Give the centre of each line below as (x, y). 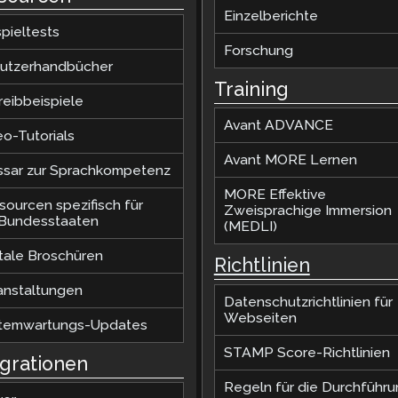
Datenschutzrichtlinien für (308, 301)
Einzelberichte (271, 16)
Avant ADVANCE (278, 125)
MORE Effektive (275, 195)
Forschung (258, 51)
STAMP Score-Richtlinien (306, 352)
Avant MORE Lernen (290, 160)
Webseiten (260, 317)
